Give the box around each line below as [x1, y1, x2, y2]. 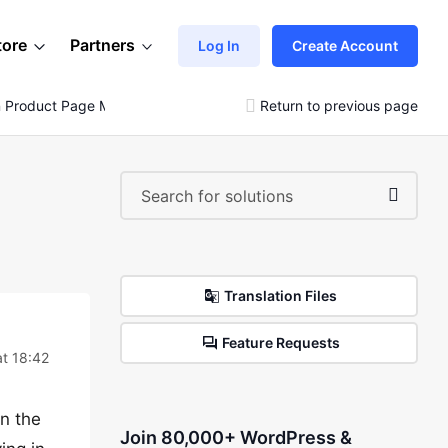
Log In [198, 36, 240, 54]
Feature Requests [221, 334, 340, 351]
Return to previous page [260, 96, 418, 114]
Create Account [292, 36, 398, 54]
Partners [70, 35, 135, 55]
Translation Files [224, 287, 338, 304]
